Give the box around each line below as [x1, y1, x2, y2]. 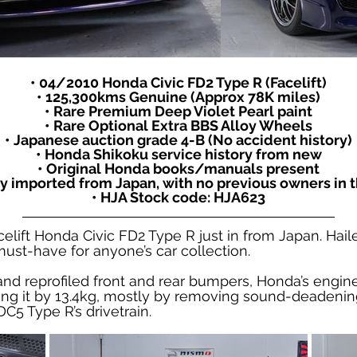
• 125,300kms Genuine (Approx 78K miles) [37, 88, 320, 105]
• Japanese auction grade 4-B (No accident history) [5, 131, 352, 148]
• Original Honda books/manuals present [37, 160, 320, 177]
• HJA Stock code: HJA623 [92, 189, 265, 206]
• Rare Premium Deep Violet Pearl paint [45, 103, 312, 120]
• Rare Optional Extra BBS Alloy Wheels [45, 117, 312, 134]
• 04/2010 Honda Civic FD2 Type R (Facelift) [30, 74, 327, 91]
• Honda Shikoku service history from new [35, 146, 322, 163]
